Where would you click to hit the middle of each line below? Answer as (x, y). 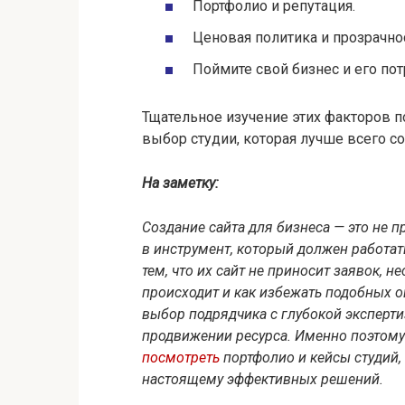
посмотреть (181, 357)
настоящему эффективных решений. (263, 379)
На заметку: (180, 183)
